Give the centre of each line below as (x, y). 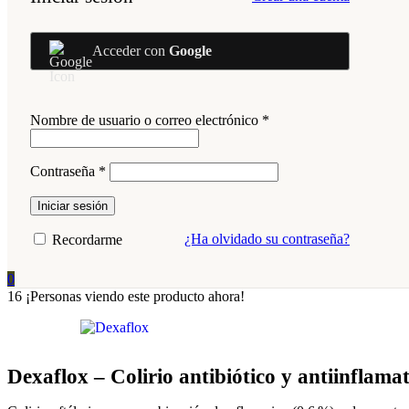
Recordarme (87, 240)
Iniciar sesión (73, 206)
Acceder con (131, 51)
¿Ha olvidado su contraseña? (267, 239)
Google (190, 51)
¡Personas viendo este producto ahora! (135, 296)
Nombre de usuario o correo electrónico (146, 120)
